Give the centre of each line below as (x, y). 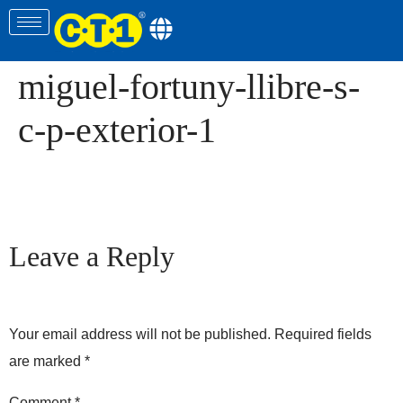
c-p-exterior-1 (117, 130)
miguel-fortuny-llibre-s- (189, 87)
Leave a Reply (92, 257)
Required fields (323, 335)
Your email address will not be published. (140, 335)
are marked (47, 362)
